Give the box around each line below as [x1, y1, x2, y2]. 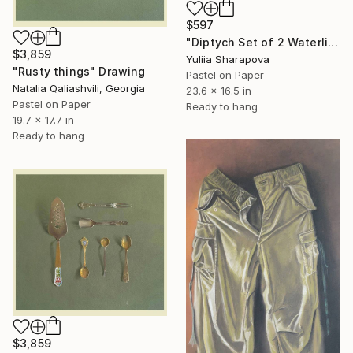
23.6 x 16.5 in [186, 84, 251, 98]
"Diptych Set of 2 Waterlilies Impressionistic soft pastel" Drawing [328, 35, 339, 50]
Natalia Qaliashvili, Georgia [13, 81, 145, 95]
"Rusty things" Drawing [13, 64, 146, 78]
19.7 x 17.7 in [13, 113, 74, 126]
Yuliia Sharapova [186, 53, 269, 66]
